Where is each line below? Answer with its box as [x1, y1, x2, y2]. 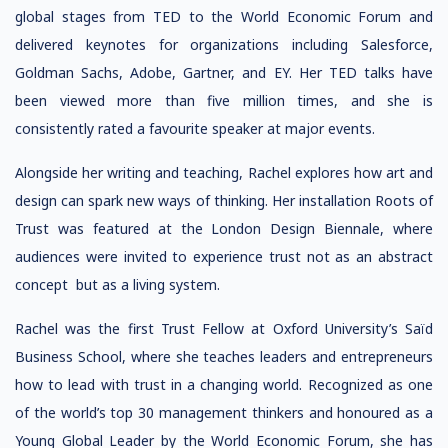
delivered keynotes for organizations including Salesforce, [15, 35, 433, 54]
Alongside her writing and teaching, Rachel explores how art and [15, 163, 433, 182]
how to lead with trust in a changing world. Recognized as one [15, 375, 433, 394]
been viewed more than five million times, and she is [15, 91, 433, 110]
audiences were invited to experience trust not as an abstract [15, 247, 433, 266]
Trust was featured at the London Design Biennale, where [15, 219, 433, 238]
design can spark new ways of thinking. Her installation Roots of [15, 191, 433, 210]
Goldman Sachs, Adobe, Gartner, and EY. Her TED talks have [15, 63, 433, 82]
